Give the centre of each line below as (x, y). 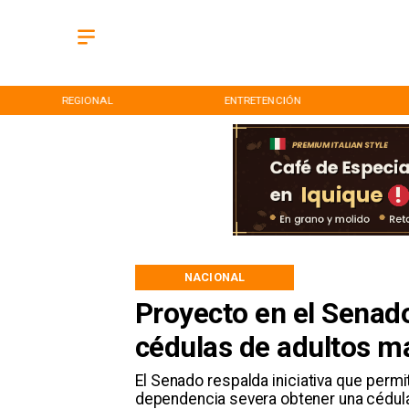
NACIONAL (215, 277)
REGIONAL (87, 100)
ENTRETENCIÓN (262, 100)
